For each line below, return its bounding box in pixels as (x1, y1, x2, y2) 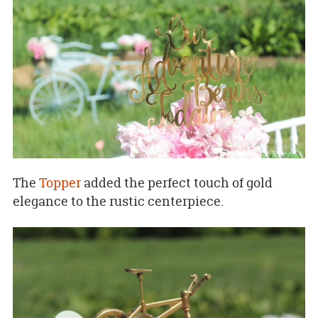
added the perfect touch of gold (80, 174, 273, 192)
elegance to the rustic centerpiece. (12, 192, 224, 211)
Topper (38, 174, 81, 192)
